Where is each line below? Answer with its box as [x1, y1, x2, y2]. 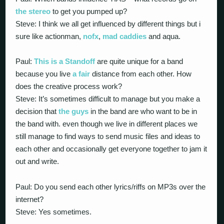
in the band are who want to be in [88, 107, 197, 115]
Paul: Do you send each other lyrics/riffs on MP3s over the [15, 182, 206, 191]
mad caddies [102, 31, 147, 40]
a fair [72, 69, 90, 78]
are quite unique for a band [95, 57, 183, 65]
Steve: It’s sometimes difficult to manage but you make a [15, 94, 200, 103]
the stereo [15, 6, 51, 15]
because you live [15, 69, 73, 78]
